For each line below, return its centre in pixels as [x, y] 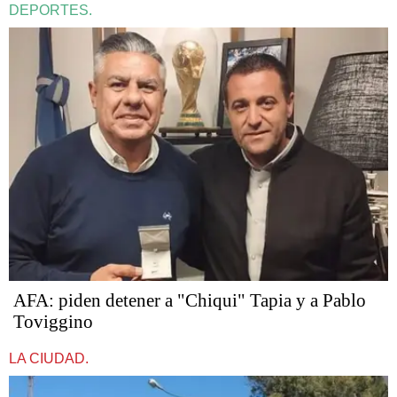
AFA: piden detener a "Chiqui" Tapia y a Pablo [190, 300]
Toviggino [53, 321]
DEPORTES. [51, 10]
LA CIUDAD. [49, 358]
